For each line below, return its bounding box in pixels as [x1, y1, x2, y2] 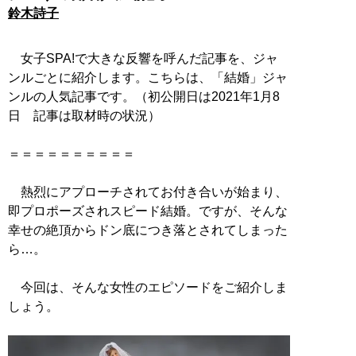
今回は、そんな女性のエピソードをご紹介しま [8, 280, 288, 294]
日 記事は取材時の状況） [8, 108, 161, 122]
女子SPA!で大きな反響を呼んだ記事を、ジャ [8, 51, 278, 65]
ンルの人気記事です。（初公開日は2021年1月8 [8, 89, 280, 103]
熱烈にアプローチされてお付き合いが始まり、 [8, 184, 288, 199]
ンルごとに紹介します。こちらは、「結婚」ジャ [8, 70, 288, 84]
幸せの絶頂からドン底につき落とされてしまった [8, 222, 288, 237]
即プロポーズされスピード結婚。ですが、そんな [8, 203, 288, 218]
